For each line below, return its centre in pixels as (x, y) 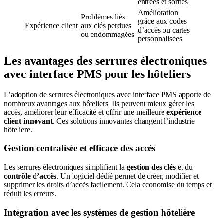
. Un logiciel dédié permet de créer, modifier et (127, 176)
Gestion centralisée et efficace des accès (80, 148)
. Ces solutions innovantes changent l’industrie (124, 121)
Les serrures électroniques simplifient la (65, 167)
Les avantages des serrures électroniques (105, 61)
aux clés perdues (106, 25)
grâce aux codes (162, 21)
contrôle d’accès (30, 176)
